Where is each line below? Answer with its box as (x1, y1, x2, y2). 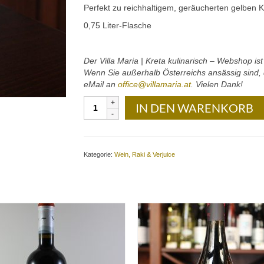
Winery (83, 109, 111, 118)
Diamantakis (83, 97, 133, 107)
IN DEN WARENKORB (135, 101, 253, 115)
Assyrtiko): (83, 168, 128, 177)
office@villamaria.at (117, 80, 191, 89)
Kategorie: (83, 151, 114, 158)
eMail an (83, 80, 118, 89)
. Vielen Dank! (190, 80, 243, 89)
